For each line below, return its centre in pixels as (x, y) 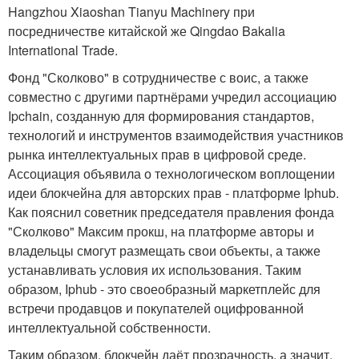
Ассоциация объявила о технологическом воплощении (171, 173)
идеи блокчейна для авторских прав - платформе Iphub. (173, 193)
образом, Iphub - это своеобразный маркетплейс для (164, 289)
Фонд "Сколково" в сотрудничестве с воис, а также (158, 77)
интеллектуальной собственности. (109, 327)
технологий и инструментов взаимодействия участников (176, 135)
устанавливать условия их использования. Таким (155, 270)
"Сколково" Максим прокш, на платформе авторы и (161, 231)
